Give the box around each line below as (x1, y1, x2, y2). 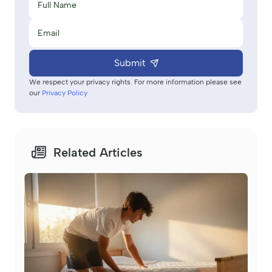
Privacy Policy (42, 89, 87, 98)
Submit (114, 57, 146, 69)
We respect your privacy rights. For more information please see (29, 78, 242, 87)
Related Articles (53, 144, 143, 160)
